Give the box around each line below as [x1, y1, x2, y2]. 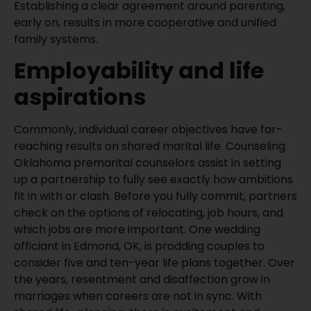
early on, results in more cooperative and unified [14, 14, 276, 31]
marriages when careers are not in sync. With [14, 287, 262, 304]
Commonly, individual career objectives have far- [14, 121, 283, 137]
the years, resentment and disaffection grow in [14, 271, 270, 287]
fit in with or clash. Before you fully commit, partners [14, 187, 297, 204]
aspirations [14, 81, 146, 112]
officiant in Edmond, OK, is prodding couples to [14, 237, 264, 254]
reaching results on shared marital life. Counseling [14, 137, 285, 154]
